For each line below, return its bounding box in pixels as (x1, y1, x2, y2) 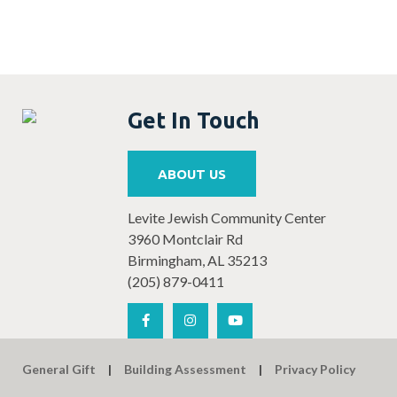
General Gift (22, 362, 96, 378)
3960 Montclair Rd (128, 230, 243, 248)
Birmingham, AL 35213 (128, 252, 267, 269)
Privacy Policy (275, 362, 355, 378)
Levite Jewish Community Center (128, 209, 326, 227)
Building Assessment (124, 362, 246, 378)
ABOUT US (157, 166, 226, 182)
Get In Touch (128, 107, 260, 133)
